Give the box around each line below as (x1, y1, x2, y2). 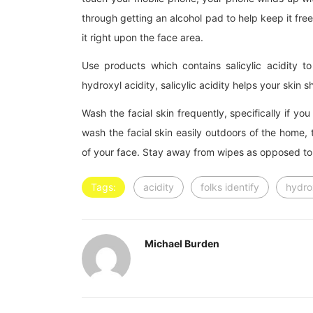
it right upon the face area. (82, 31, 203, 44)
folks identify (201, 181, 259, 194)
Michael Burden (145, 238, 219, 250)
